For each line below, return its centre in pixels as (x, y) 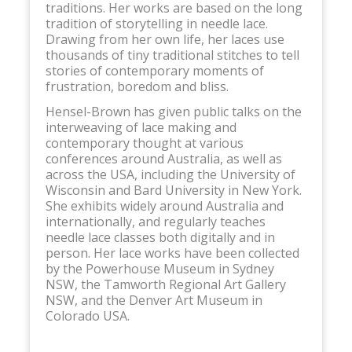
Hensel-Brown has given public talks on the (173, 111)
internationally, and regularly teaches (155, 221)
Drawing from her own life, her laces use (165, 39)
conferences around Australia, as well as (163, 158)
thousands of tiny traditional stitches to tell (172, 55)
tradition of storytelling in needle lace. (156, 23)
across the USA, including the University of (170, 174)
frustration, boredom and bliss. (137, 86)
